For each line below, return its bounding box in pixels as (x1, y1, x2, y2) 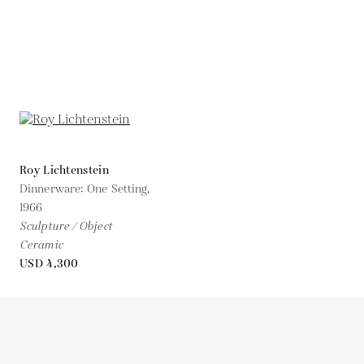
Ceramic (19, 236, 63, 253)
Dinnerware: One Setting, (19, 180, 150, 197)
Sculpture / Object (19, 218, 112, 235)
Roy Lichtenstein (19, 162, 109, 179)
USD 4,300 (19, 255, 79, 272)
